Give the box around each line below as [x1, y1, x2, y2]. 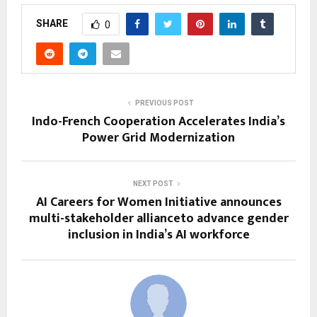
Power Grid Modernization [82, 127, 235, 149]
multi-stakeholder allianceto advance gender [28, 208, 289, 230]
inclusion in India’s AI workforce [67, 224, 250, 246]
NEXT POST [132, 180, 173, 188]
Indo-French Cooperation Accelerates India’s [32, 111, 285, 133]
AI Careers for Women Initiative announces [35, 192, 282, 214]
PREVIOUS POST [134, 99, 194, 108]
